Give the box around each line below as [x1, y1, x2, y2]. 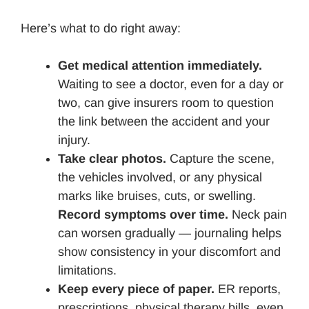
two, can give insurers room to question [58, 95, 274, 110]
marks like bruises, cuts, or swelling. [58, 188, 256, 203]
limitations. [58, 263, 117, 277]
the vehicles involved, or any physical [58, 170, 262, 184]
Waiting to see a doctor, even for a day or [58, 77, 283, 91]
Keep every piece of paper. [58, 281, 215, 296]
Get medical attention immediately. [58, 58, 262, 72]
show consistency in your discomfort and [58, 244, 281, 259]
